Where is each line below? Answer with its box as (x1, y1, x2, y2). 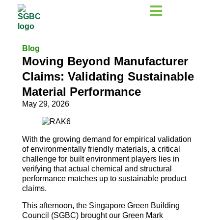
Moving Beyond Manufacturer (22, 55, 188, 68)
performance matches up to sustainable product (22, 174, 187, 183)
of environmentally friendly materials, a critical (22, 145, 180, 154)
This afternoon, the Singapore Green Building (22, 201, 180, 210)
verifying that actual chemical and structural (22, 165, 172, 173)
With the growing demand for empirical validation (22, 135, 192, 144)
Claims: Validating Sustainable (22, 70, 194, 83)
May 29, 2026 (22, 100, 69, 109)
